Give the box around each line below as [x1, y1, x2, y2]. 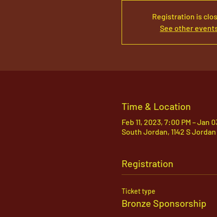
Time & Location [121, 100, 191, 112]
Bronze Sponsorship [121, 197, 206, 209]
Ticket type [121, 187, 155, 195]
